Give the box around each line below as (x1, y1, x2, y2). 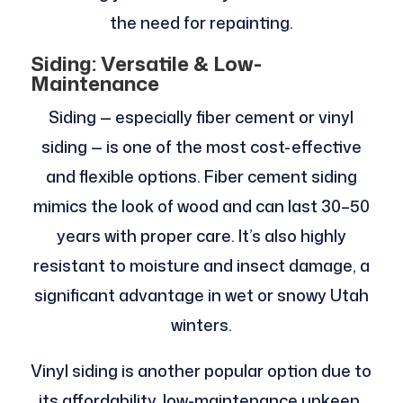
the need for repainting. (109, 10, 293, 34)
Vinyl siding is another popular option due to (31, 358, 372, 382)
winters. (170, 312, 232, 336)
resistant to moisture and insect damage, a (32, 253, 370, 277)
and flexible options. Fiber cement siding (45, 164, 357, 188)
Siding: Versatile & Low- (30, 49, 262, 77)
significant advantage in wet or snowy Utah (33, 282, 369, 307)
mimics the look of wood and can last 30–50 (32, 193, 370, 218)
